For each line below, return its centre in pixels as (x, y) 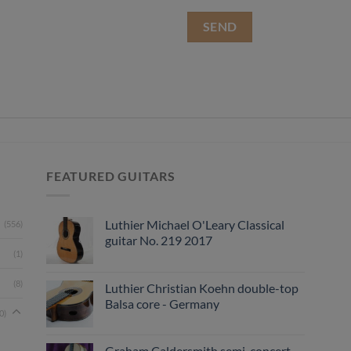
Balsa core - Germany (162, 303)
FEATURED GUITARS (111, 176)
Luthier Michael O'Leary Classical (195, 224)
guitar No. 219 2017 (159, 240)
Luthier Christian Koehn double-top (202, 288)
